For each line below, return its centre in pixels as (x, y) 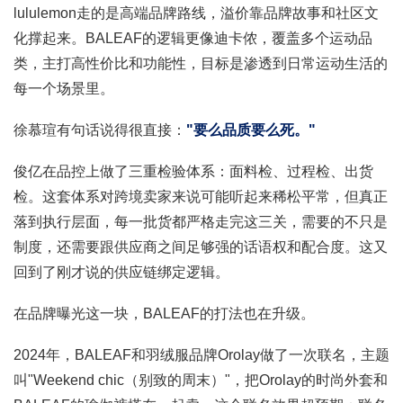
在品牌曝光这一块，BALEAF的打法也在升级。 (164, 314)
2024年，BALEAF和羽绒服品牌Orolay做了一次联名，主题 (201, 355)
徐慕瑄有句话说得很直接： (100, 130)
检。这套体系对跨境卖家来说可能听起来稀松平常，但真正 (201, 197)
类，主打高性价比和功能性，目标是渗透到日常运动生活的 (201, 64)
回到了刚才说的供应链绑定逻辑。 (121, 273)
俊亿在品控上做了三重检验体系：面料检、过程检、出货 (193, 172)
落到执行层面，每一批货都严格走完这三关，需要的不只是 (201, 222)
